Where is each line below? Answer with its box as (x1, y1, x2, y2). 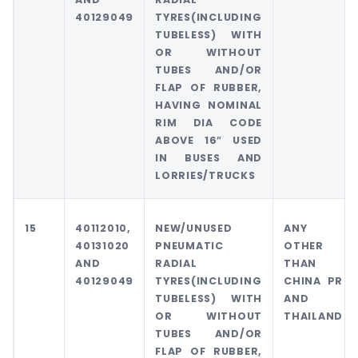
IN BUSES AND (155, 151, 262, 165)
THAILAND (284, 309, 343, 324)
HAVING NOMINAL (155, 98, 262, 113)
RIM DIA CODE (155, 116, 262, 130)
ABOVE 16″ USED (155, 133, 262, 148)
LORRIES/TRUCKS (155, 169, 256, 183)
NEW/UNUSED (155, 221, 233, 236)
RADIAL (155, 257, 197, 271)
